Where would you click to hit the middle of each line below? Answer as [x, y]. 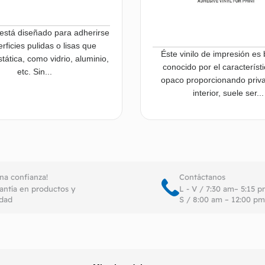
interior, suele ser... [228, 93]
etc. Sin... [34, 72]
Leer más [79, 164]
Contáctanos [202, 177]
